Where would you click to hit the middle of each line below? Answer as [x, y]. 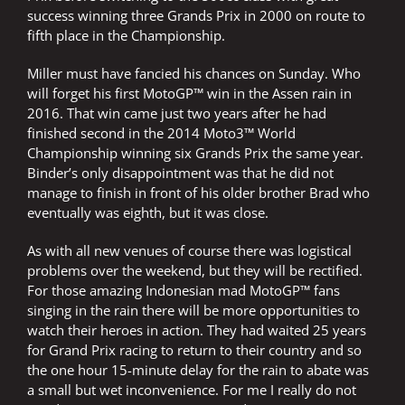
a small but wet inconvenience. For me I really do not [192, 390]
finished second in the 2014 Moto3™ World [161, 133]
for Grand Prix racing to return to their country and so [194, 350]
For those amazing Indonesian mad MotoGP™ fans [184, 291]
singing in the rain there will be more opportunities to [193, 311]
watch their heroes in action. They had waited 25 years [197, 330]
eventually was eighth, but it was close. [148, 213]
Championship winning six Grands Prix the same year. [195, 153]
